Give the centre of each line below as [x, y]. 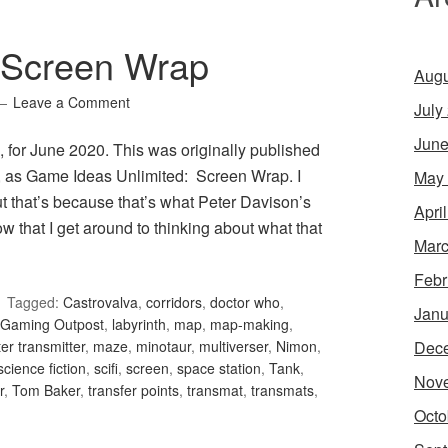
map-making [249, 324]
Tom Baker [46, 390]
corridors [174, 302]
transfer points [133, 390]
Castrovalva [100, 302]
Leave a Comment [71, 102]
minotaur [163, 346]
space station [219, 368]
